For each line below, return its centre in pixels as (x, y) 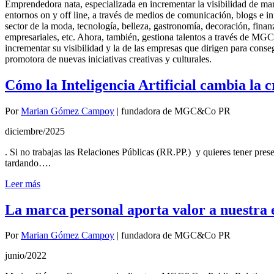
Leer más (23, 183)
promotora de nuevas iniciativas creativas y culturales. (108, 59)
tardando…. (28, 163)
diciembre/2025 (35, 131)
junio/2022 (26, 256)
